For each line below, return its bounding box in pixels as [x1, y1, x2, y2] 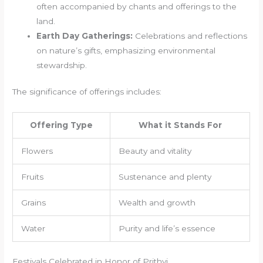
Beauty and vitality [118, 146, 191, 156]
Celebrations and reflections [133, 31, 248, 41]
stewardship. [36, 60, 87, 70]
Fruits [21, 172, 43, 182]
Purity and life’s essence [118, 224, 215, 234]
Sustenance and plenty [118, 172, 211, 182]
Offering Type [30, 120, 93, 130]
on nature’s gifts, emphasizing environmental [36, 45, 216, 55]
